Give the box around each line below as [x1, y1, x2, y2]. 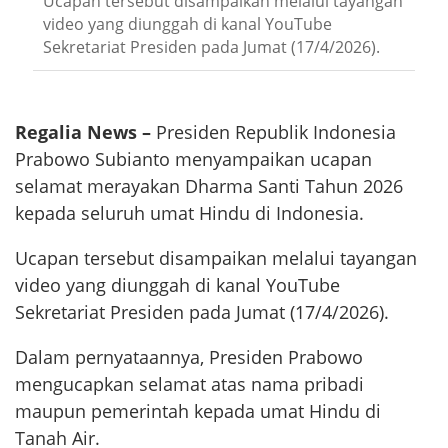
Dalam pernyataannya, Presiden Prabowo [15, 345, 363, 370]
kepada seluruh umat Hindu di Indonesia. [15, 201, 364, 226]
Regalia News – [15, 120, 151, 145]
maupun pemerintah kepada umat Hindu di [15, 399, 381, 424]
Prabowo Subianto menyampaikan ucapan [15, 147, 372, 172]
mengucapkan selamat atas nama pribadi [15, 372, 364, 397]
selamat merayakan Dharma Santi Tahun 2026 [15, 174, 403, 199]
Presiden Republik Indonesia [151, 120, 396, 145]
